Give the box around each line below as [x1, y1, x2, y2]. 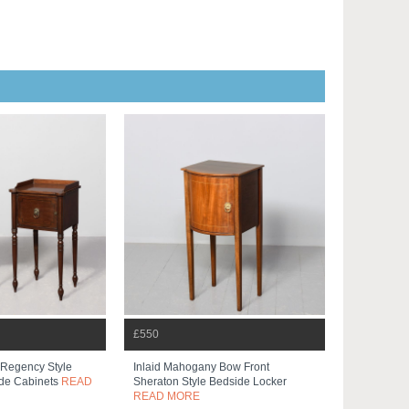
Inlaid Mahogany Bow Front [133, 361, 269, 373]
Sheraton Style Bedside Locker [133, 375, 287, 388]
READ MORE [133, 390, 200, 403]
